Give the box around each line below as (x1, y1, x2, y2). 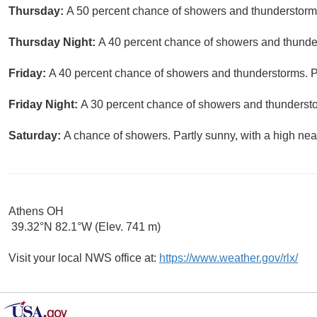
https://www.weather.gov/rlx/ (159, 252, 298, 265)
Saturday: (8, 129, 64, 142)
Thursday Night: (8, 36, 98, 49)
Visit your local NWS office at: (8, 252, 159, 265)
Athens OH (8, 205, 64, 218)
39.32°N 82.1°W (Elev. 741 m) (8, 221, 161, 234)
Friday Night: (8, 98, 81, 111)
